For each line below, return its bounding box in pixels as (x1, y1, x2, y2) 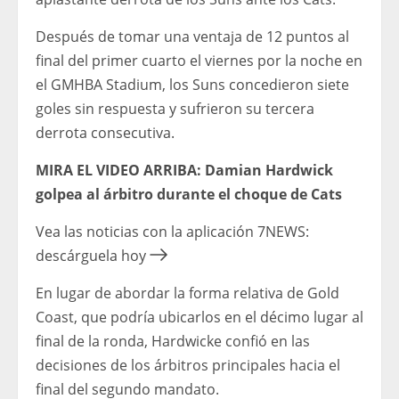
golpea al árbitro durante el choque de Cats (36, 184, 342, 205)
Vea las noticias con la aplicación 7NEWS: (36, 222, 309, 242)
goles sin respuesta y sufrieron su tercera (36, 99, 314, 119)
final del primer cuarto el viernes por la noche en (36, 51, 362, 71)
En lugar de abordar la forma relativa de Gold (36, 283, 339, 304)
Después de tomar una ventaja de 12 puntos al (36, 27, 349, 47)
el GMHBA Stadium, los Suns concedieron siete (36, 75, 349, 95)
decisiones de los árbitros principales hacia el (36, 355, 340, 376)
